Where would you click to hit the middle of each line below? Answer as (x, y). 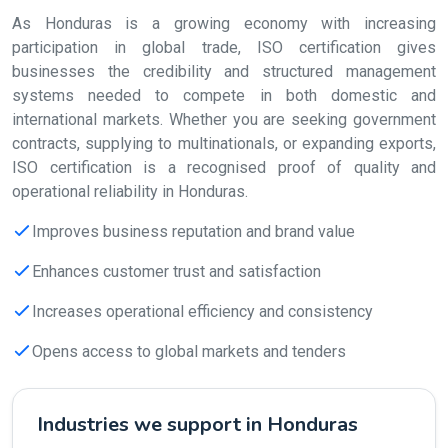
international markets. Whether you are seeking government (224, 119)
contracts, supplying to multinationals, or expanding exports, (224, 143)
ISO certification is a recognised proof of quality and (224, 167)
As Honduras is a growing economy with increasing (224, 23)
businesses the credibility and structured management (224, 71)
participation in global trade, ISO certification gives (224, 47)
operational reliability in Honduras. (130, 191)
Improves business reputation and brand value (193, 231)
